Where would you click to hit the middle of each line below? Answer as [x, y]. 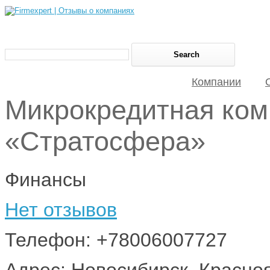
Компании [216, 82]
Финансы [46, 179]
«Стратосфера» [105, 141]
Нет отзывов [61, 209]
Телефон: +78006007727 [116, 240]
